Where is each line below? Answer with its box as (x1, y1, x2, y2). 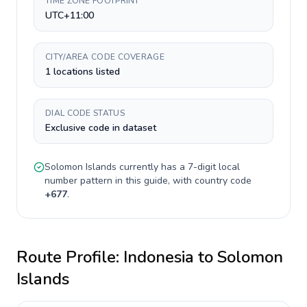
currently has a (116, 160, 188, 173)
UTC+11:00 (45, 9, 94, 22)
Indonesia (123, 246, 194, 268)
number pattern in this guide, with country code (45, 174, 251, 187)
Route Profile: (16, 246, 123, 268)
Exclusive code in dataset (45, 121, 156, 134)
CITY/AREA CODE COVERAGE (45, 51, 164, 62)
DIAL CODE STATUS (45, 108, 125, 119)
